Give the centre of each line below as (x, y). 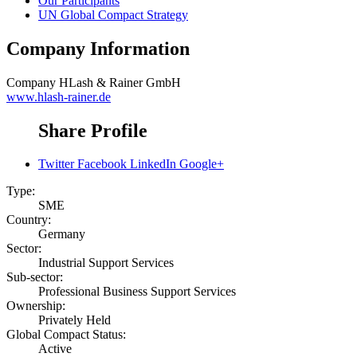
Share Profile (93, 130)
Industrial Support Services (106, 263)
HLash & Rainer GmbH (120, 82)
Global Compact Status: (66, 335)
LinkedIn (153, 164)
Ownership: (36, 306)
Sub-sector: (35, 277)
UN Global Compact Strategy (113, 14)
